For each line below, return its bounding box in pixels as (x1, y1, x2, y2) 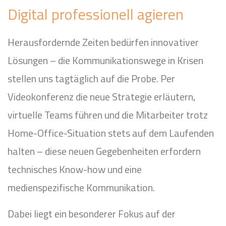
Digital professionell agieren (8, 3, 184, 26)
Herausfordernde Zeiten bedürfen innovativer (8, 34, 199, 50)
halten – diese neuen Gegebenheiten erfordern (8, 143, 201, 159)
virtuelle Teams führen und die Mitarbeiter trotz (8, 107, 208, 123)
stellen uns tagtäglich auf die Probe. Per (8, 71, 175, 86)
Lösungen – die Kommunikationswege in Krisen (8, 52, 203, 68)
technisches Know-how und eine (8, 161, 142, 177)
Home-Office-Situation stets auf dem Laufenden (8, 125, 214, 141)
